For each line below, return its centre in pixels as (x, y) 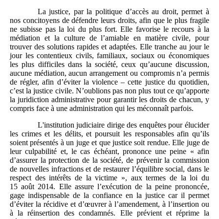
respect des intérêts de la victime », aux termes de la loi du (109, 177)
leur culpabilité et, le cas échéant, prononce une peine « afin (109, 151)
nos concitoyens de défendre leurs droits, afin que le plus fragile (109, 20)
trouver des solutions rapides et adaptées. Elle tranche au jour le (109, 46)
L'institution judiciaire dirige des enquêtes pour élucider (123, 125)
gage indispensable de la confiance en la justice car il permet (109, 195)
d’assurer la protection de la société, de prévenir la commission (109, 160)
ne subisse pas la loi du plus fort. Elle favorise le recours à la (109, 29)
